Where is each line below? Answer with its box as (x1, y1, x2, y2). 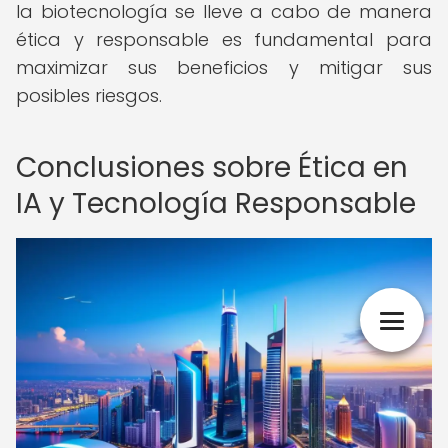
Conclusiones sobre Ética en (16, 148, 408, 187)
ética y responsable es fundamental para (16, 27, 432, 52)
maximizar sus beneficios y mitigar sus (16, 55, 432, 80)
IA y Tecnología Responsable (16, 184, 416, 223)
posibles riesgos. (16, 83, 162, 108)
